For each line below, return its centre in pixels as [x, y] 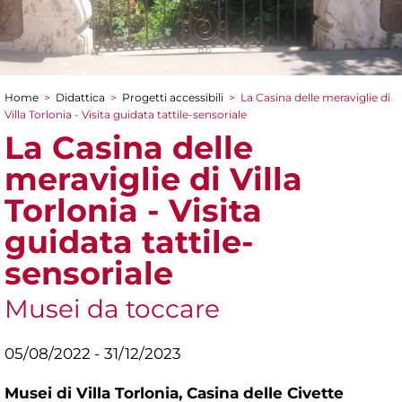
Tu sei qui [57, 115]
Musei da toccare [112, 308]
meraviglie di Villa [153, 179]
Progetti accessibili [173, 97]
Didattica [80, 97]
